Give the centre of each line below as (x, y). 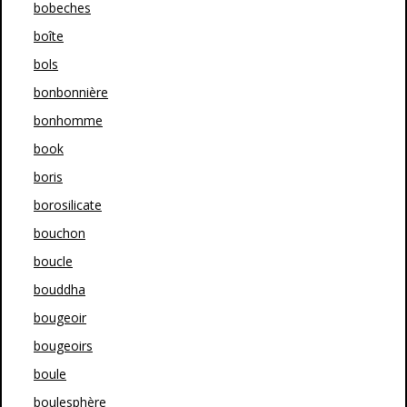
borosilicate (68, 205)
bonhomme (68, 120)
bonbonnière (71, 92)
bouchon (60, 233)
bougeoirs (63, 346)
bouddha (60, 289)
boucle (53, 261)
